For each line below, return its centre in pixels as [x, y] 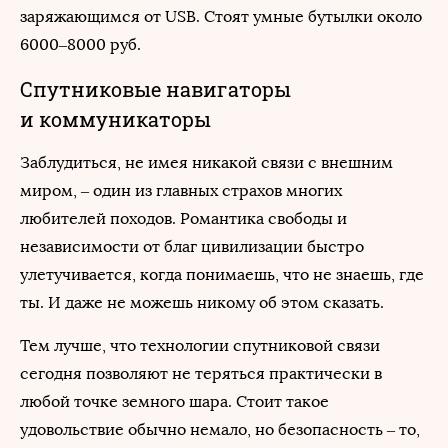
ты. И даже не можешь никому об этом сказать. [202, 302]
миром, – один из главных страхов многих [181, 190]
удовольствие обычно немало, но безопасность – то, [220, 429]
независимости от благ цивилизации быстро [192, 246]
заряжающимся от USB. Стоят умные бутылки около [221, 16]
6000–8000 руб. [80, 44]
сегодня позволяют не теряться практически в [201, 373]
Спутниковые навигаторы [155, 89]
